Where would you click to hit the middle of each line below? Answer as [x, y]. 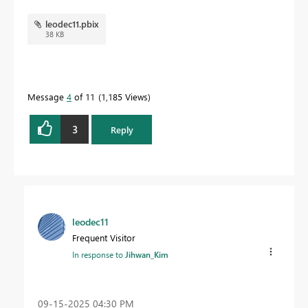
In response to [99, 254]
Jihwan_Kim [147, 254]
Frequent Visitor [104, 237]
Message [47, 97]
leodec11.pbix [72, 24]
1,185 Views [124, 97]
